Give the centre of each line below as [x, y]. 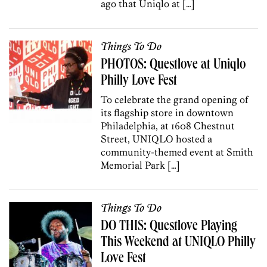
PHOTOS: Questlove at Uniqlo [173, 65]
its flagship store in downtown [167, 112]
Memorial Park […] [141, 165]
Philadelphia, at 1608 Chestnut [168, 125]
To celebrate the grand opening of [175, 99]
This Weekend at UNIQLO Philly [178, 243]
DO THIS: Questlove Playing [169, 227]
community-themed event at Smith [177, 152]
